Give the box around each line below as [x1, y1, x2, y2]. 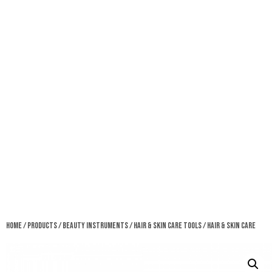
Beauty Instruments [63, 220, 128, 231]
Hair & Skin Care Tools [134, 220, 202, 231]
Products [27, 220, 57, 231]
